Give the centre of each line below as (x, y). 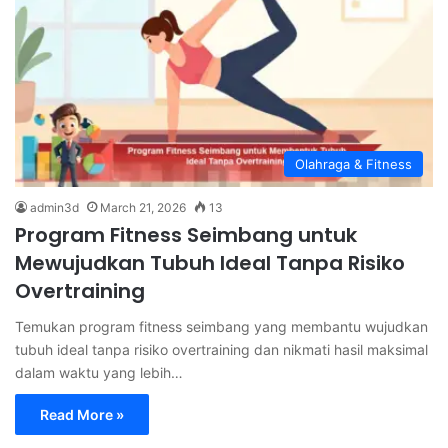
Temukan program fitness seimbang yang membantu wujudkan (221, 327)
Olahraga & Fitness (353, 164)
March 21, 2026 (143, 208)
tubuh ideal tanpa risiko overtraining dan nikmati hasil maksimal (221, 350)
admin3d (54, 208)
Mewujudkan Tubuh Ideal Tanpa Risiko (210, 263)
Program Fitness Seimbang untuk (186, 235)
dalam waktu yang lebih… (99, 373)
